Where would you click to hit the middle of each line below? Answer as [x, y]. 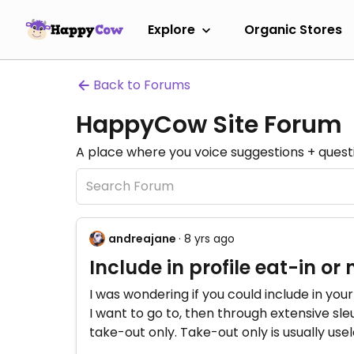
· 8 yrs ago [207, 239]
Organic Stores [293, 29]
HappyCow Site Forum [209, 125]
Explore [171, 29]
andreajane [142, 239]
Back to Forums [142, 85]
